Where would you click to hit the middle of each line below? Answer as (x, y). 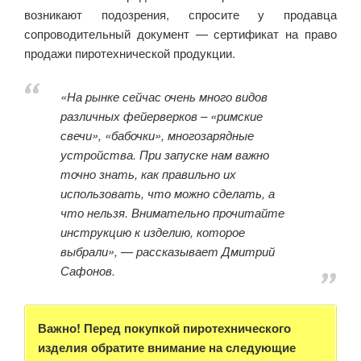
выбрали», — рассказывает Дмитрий (168, 251)
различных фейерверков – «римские (162, 115)
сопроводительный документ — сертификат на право (180, 33)
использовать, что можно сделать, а (168, 193)
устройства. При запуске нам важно (165, 154)
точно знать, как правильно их (148, 173)
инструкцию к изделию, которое (153, 231)
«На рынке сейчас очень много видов (164, 96)
